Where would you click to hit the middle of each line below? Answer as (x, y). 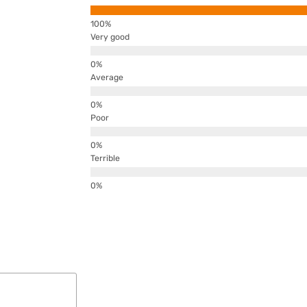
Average (107, 77)
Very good (110, 37)
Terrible (105, 158)
